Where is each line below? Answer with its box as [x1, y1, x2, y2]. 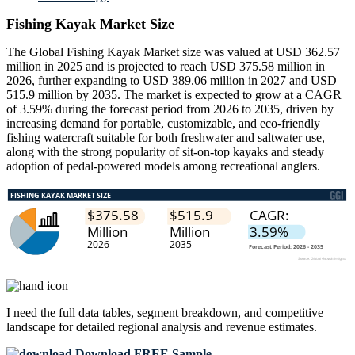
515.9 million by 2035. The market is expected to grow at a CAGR [6, 88, 342, 102]
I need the [6, 306, 59, 320]
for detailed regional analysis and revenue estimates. [55, 320, 317, 334]
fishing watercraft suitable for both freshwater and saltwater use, [6, 131, 325, 145]
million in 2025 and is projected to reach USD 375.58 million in [6, 59, 325, 74]
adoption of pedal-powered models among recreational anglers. [6, 159, 320, 174]
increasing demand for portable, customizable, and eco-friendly [6, 116, 320, 131]
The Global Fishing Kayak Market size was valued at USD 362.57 [6, 45, 340, 59]
